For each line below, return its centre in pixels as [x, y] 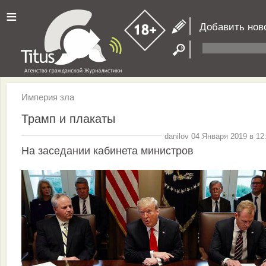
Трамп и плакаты [68, 118]
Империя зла [48, 97]
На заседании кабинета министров [107, 151]
